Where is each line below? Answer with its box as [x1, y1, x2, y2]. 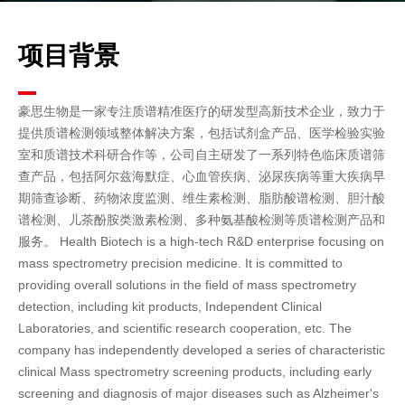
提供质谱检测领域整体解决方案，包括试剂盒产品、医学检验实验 [18, 126, 385, 140]
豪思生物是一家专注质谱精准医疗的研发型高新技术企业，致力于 [18, 104, 385, 118]
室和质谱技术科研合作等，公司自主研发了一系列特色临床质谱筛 [18, 147, 385, 162]
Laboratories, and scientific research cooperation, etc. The [18, 321, 352, 335]
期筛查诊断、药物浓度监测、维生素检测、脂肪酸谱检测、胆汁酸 [18, 191, 385, 205]
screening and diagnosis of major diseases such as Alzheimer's [18, 386, 379, 400]
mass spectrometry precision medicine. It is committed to [18, 256, 343, 270]
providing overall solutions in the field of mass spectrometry [18, 278, 356, 292]
